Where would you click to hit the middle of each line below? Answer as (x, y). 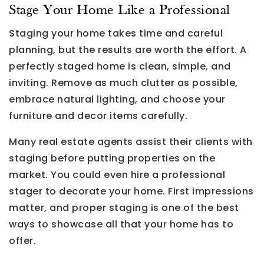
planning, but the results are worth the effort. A (128, 49)
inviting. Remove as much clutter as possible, (123, 82)
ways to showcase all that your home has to (121, 224)
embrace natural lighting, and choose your (117, 99)
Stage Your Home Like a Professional (120, 10)
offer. (22, 240)
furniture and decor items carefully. (98, 115)
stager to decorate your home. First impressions (131, 191)
